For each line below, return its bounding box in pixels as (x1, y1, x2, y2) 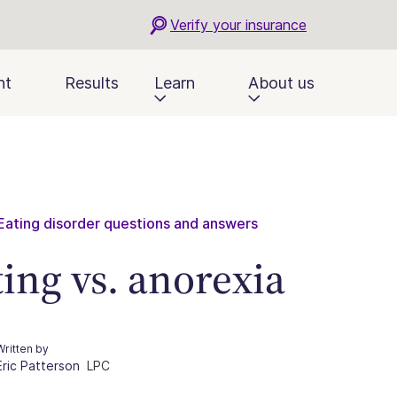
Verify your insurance (169, 15, 307, 34)
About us (248, 74, 315, 92)
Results (65, 74, 119, 92)
